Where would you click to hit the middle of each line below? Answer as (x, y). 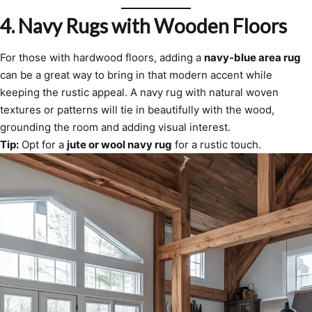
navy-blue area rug (252, 57)
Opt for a (43, 144)
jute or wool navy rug (119, 144)
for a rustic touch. (217, 144)
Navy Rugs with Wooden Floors (153, 25)
